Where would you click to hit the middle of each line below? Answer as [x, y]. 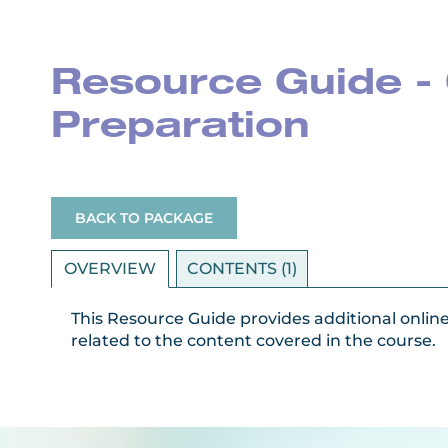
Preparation [180, 129]
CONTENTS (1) [242, 269]
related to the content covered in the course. [253, 341]
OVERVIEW [110, 269]
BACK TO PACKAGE [144, 218]
